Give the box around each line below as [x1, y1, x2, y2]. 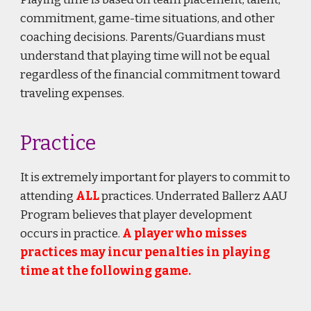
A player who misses [122, 226, 248, 241]
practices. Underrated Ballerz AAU [99, 189, 288, 203]
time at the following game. [20, 264, 192, 278]
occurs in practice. [20, 226, 123, 241]
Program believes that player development [20, 208, 253, 222]
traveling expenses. [20, 86, 125, 101]
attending [20, 189, 76, 203]
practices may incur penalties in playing [20, 245, 271, 260]
